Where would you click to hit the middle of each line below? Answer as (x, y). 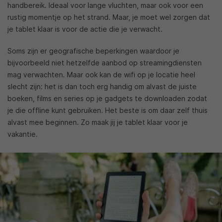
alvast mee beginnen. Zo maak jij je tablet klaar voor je (98, 122)
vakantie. (23, 134)
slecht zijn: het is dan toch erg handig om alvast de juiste (102, 86)
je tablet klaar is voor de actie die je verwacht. (85, 29)
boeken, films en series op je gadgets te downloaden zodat (107, 98)
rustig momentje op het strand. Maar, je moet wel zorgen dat (109, 17)
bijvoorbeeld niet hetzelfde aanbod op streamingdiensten (105, 63)
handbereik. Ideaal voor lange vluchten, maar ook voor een (105, 5)
